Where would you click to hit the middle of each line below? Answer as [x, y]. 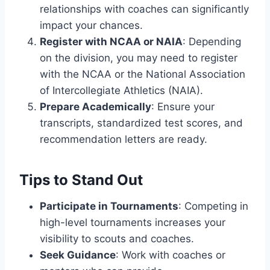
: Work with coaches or [171, 255]
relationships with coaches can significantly [144, 9]
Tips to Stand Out [81, 180]
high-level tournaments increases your [133, 222]
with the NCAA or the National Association [143, 74]
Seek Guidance [78, 255]
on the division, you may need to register [139, 58]
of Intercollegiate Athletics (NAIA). [121, 90]
